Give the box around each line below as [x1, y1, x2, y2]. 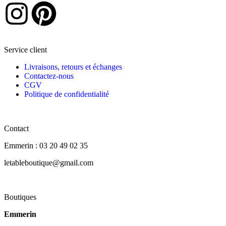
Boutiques [4, 193, 36, 202]
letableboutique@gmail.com [4, 158, 93, 167]
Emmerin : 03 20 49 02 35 [4, 141, 88, 150]
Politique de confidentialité [24, 90, 109, 99]
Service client [4, 45, 47, 54]
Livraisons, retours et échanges [24, 63, 122, 72]
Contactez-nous [24, 72, 74, 81]
